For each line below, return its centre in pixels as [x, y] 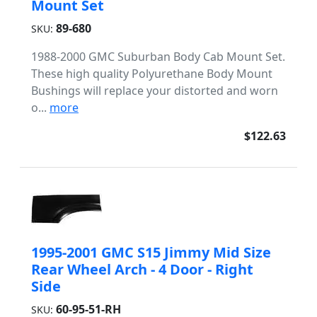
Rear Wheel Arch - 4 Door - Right [142, 269]
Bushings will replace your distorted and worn [155, 91]
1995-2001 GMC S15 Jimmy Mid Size [151, 252]
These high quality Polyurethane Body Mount [152, 74]
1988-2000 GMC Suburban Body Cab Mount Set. [158, 57]
